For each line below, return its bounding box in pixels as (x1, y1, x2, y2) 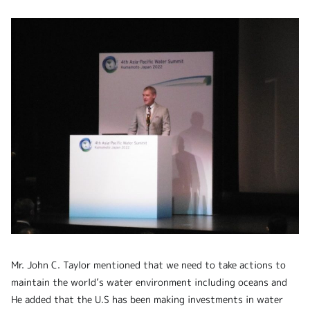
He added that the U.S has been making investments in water (11, 292, 283, 306)
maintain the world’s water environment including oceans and (11, 275, 287, 289)
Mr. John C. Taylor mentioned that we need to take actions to (11, 257, 286, 271)
